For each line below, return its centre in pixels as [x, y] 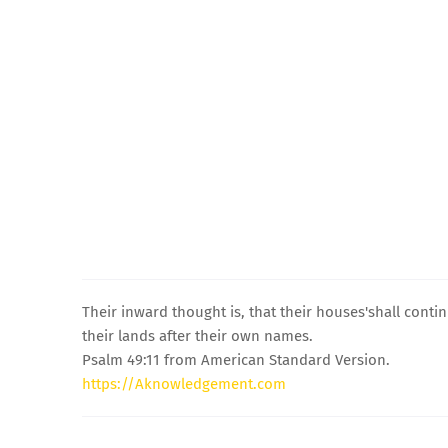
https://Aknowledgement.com [184, 383]
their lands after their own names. [197, 335]
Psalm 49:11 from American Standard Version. [236, 359]
